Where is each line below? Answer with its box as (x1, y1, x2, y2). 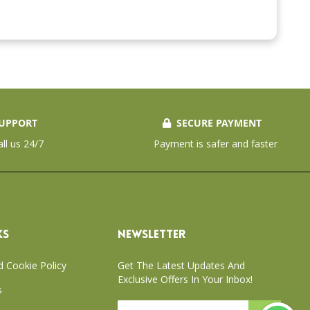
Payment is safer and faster (153, 137, 277, 150)
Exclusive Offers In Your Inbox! (118, 273, 253, 286)
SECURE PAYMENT (173, 116, 262, 129)
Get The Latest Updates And (118, 259, 245, 272)
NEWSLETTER (118, 229, 185, 241)
